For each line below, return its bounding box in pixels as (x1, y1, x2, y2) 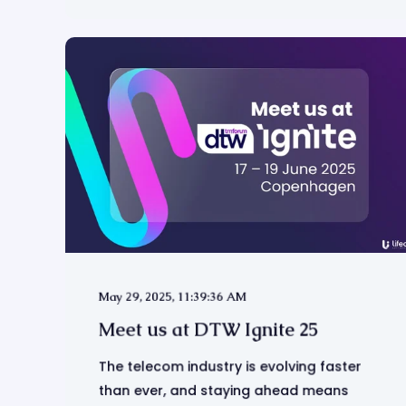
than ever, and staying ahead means (98, 381, 349, 401)
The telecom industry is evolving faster (98, 357, 362, 376)
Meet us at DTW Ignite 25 (98, 317, 318, 342)
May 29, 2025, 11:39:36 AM (98, 288, 247, 304)
